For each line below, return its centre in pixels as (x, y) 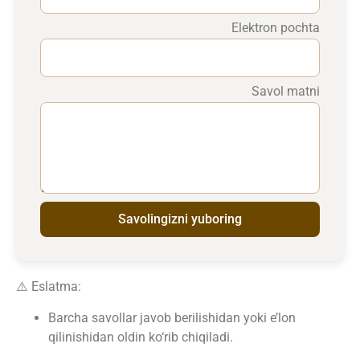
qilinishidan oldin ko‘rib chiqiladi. (141, 337)
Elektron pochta (276, 28)
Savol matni (286, 92)
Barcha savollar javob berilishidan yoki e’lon (172, 317)
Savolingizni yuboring (180, 219)
